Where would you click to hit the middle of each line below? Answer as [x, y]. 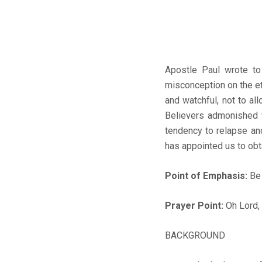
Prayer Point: [194, 205]
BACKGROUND [195, 235]
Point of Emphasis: [206, 175]
